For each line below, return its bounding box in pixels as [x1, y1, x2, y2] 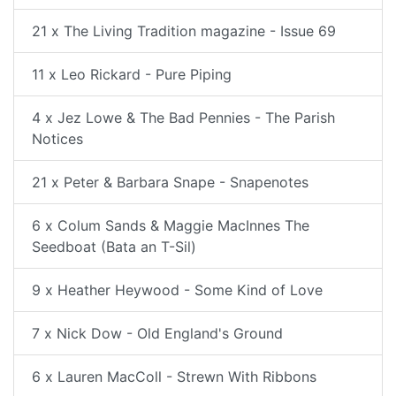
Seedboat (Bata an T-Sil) [32, 238, 196, 255]
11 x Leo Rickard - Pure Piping [32, 65, 232, 83]
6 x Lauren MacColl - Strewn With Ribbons [32, 368, 316, 385]
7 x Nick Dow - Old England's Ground [32, 324, 283, 342]
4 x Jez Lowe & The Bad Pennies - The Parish [32, 109, 335, 126]
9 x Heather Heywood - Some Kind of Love [32, 281, 323, 299]
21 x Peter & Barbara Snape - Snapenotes [32, 173, 308, 191]
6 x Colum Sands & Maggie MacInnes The [32, 217, 309, 234]
